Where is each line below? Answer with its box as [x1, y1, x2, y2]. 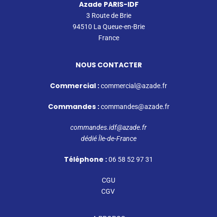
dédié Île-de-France [80, 134, 137, 142]
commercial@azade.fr [101, 81, 167, 90]
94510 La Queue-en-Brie [72, 22, 145, 31]
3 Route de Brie [86, 11, 131, 19]
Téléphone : [64, 154, 108, 164]
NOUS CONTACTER [75, 60, 142, 70]
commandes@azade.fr [100, 102, 170, 110]
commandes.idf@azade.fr [70, 123, 147, 131]
